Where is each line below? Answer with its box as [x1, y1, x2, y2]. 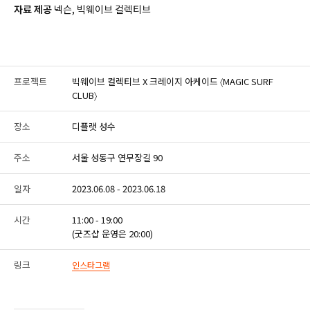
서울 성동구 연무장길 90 [72, 151, 163, 165]
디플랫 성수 [72, 120, 116, 134]
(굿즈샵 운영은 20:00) [72, 227, 153, 241]
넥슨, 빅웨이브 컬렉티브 [52, 2, 151, 17]
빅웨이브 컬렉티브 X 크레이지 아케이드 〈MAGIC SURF [72, 75, 273, 89]
